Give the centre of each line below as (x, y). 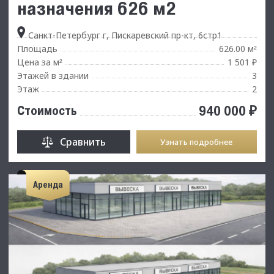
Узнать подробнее (197, 142)
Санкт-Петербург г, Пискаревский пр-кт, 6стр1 (124, 35)
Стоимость (47, 110)
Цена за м (38, 62)
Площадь (37, 48)
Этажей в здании (53, 75)
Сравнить (83, 142)
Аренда (48, 185)
